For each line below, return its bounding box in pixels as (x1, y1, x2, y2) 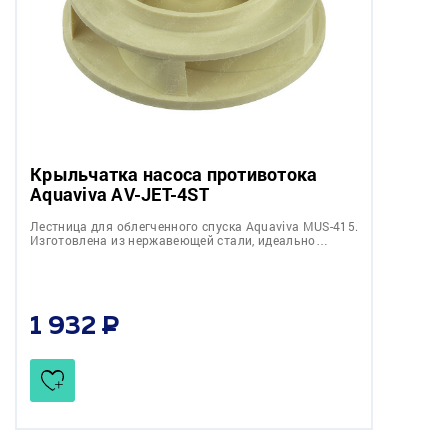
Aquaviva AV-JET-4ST (30, 181, 209, 206)
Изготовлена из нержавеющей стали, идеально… (30, 231, 329, 248)
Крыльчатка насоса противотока (30, 161, 318, 186)
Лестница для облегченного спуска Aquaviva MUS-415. (30, 217, 359, 234)
